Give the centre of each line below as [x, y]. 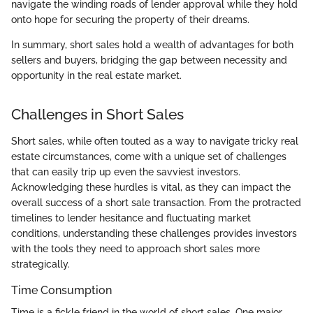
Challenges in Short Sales [97, 115]
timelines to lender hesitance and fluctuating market [131, 218]
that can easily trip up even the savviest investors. [126, 172]
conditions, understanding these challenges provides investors [154, 233]
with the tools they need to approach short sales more [136, 248]
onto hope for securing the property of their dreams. [130, 20]
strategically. [41, 264]
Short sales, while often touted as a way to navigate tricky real [155, 141]
